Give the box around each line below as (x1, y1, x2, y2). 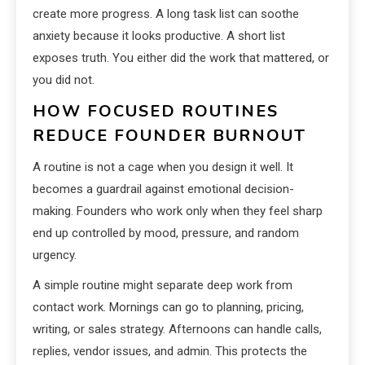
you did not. (33, 73, 95, 88)
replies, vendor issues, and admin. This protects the (33, 344, 307, 359)
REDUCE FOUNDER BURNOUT (33, 125, 306, 147)
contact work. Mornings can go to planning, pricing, (33, 300, 304, 315)
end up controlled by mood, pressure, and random (33, 226, 299, 241)
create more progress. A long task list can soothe (33, 7, 299, 22)
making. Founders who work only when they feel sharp (33, 204, 323, 219)
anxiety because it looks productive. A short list (33, 29, 285, 44)
